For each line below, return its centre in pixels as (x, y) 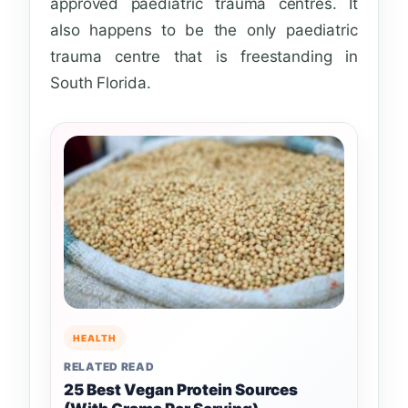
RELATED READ (109, 367)
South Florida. (101, 83)
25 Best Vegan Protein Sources (181, 390)
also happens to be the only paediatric (204, 31)
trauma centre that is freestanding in (204, 57)
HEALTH (95, 338)
